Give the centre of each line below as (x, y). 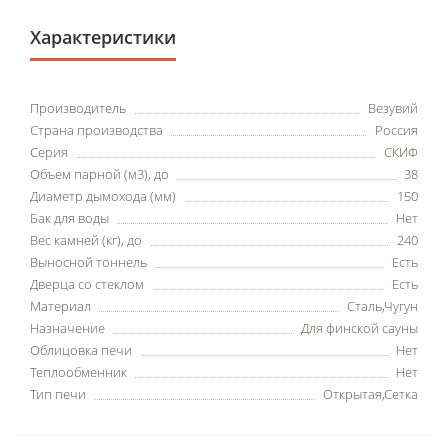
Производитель (78, 107)
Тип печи (58, 393)
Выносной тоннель (88, 261)
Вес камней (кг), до (86, 239)
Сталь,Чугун (382, 305)
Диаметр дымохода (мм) (103, 195)
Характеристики (103, 36)
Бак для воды (69, 217)
